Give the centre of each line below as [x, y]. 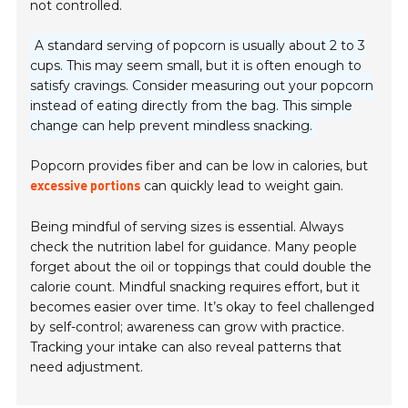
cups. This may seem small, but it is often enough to [196, 66]
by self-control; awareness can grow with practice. [188, 327]
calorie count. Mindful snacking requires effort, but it [195, 287]
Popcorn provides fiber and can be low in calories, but [199, 166]
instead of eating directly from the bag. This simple [192, 106]
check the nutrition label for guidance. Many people [194, 247]
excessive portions [86, 187]
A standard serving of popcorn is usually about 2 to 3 [200, 46]
